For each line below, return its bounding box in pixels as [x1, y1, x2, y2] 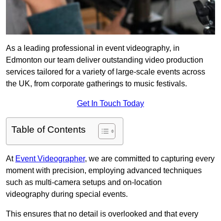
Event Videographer [15, 154, 85, 163]
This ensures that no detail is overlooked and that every [6, 210, 198, 218]
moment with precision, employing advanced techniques [6, 166, 202, 175]
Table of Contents [11, 124, 86, 135]
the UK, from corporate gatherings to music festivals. [6, 79, 187, 88]
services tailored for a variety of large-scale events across [6, 68, 205, 76]
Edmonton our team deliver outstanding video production [6, 56, 203, 64]
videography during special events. [6, 190, 128, 198]
